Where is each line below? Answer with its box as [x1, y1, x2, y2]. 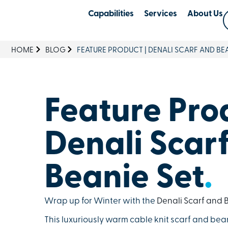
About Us [187, 10, 223, 18]
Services [144, 10, 178, 18]
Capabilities [88, 10, 134, 18]
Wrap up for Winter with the [44, 197, 155, 206]
